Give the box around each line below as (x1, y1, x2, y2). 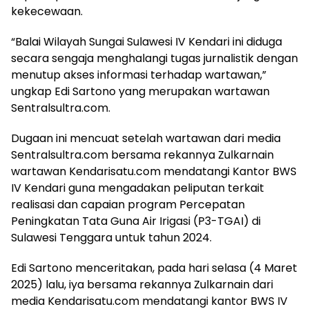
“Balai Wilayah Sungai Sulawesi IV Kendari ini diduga (11, 34, 282, 50)
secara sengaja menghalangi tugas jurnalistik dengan (11, 50, 298, 67)
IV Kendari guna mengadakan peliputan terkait (11, 180, 264, 197)
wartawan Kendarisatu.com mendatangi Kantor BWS (11, 163, 297, 180)
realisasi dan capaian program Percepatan (11, 197, 245, 213)
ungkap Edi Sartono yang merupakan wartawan (11, 83, 270, 100)
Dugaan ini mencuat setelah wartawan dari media (11, 130, 281, 147)
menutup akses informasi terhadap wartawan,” (11, 67, 266, 83)
